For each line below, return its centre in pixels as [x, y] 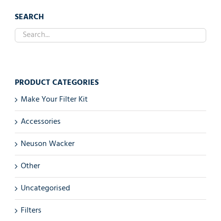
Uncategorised [45, 188]
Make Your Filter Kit [54, 99]
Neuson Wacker [48, 144]
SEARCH [29, 17]
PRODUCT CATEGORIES [57, 83]
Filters [31, 210]
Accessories [41, 122]
